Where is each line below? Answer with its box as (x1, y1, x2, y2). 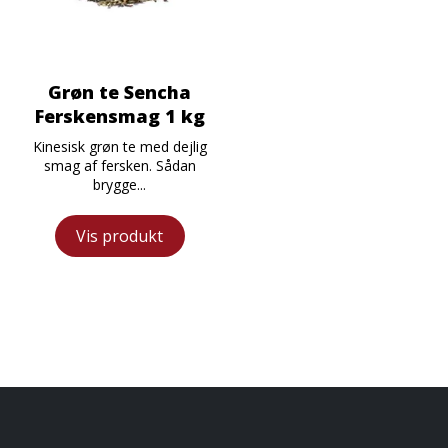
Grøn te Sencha (48, 79, 191, 104)
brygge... (93, 174, 146, 194)
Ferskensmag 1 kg (34, 103, 205, 128)
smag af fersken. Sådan (43, 155, 196, 175)
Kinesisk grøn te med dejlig (32, 136, 207, 156)
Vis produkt (76, 224, 163, 247)
